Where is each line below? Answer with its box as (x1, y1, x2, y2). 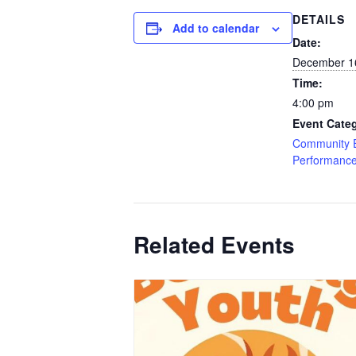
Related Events (133, 227, 295, 261)
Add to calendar (172, 19, 259, 36)
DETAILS (292, 10, 345, 27)
